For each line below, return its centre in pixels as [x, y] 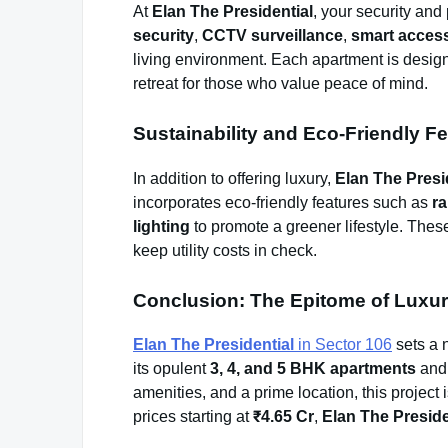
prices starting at [193, 417]
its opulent [171, 369]
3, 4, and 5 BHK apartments [313, 369]
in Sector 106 [343, 345]
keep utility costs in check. [225, 250]
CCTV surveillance [272, 35]
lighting [161, 226]
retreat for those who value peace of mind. [280, 83]
